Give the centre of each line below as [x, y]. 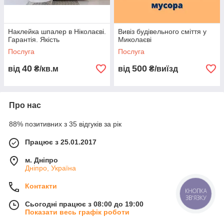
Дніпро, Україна [50, 168]
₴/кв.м [45, 69]
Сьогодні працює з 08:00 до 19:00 [84, 204]
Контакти [41, 186]
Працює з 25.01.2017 [61, 142]
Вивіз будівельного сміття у [162, 31]
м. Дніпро [41, 160]
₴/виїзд [162, 69]
